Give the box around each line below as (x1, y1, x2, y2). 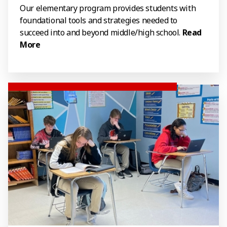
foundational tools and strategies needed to (20, 15, 178, 26)
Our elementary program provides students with (20, 3, 196, 14)
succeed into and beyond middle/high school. (20, 27, 182, 39)
